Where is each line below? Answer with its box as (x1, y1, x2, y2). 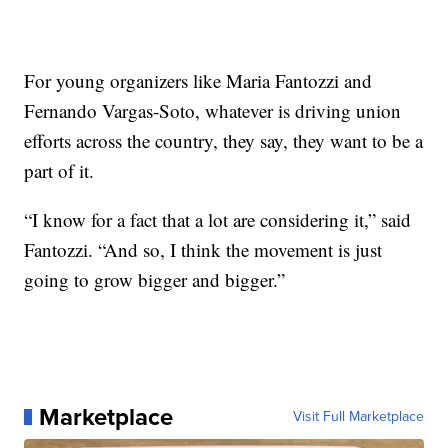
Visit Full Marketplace (292, 405, 424, 427)
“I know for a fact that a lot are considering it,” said (24, 206, 412, 232)
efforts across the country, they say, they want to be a (24, 127, 424, 153)
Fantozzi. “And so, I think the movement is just (24, 236, 383, 262)
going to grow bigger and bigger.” (24, 266, 286, 292)
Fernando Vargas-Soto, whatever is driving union (24, 97, 402, 123)
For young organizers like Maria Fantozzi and (24, 67, 373, 93)
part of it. (24, 157, 95, 183)
